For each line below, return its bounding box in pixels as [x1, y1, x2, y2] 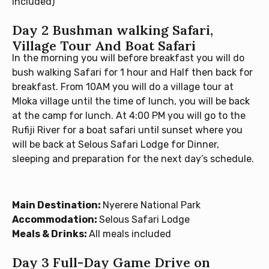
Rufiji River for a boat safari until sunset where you [12, 124, 243, 136]
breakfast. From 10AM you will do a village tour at [12, 80, 234, 92]
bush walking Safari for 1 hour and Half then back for [12, 66, 253, 78]
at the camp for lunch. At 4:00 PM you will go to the [12, 109, 246, 121]
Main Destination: [12, 199, 103, 211]
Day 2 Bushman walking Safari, [12, 21, 213, 38]
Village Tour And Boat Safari [12, 37, 196, 54]
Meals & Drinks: [12, 228, 89, 240]
